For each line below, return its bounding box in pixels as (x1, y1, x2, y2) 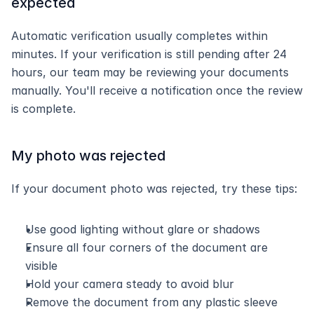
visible (25, 259, 57, 273)
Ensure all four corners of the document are (25, 240, 268, 254)
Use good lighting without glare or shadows (25, 222, 260, 236)
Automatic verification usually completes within (11, 29, 268, 43)
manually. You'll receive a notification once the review (11, 83, 303, 97)
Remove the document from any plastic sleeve (25, 295, 278, 309)
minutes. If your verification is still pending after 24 (11, 47, 287, 61)
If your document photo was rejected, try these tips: (11, 182, 297, 196)
